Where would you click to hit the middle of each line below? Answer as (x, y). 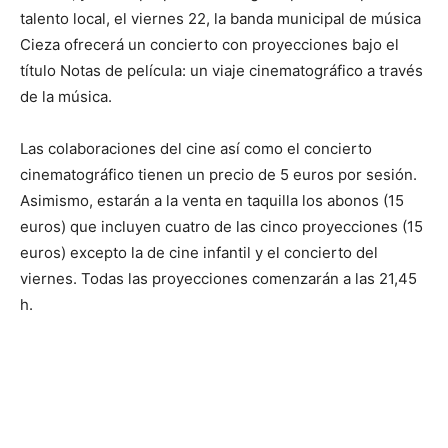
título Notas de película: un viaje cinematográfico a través (221, 71)
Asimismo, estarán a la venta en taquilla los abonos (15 (212, 201)
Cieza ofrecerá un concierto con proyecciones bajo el (209, 45)
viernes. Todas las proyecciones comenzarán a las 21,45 (218, 279)
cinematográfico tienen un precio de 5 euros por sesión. (218, 175)
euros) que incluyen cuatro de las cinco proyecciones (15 (221, 227)
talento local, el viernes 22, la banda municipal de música (220, 19)
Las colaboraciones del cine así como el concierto (196, 149)
